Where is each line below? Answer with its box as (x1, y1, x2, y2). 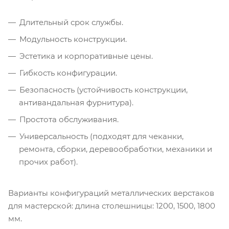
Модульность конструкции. (19, 34, 127, 44)
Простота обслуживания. (19, 114, 119, 124)
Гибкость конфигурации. (19, 67, 117, 78)
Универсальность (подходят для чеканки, (19, 131, 184, 141)
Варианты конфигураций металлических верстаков (8, 188, 214, 198)
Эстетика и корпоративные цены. (19, 51, 153, 61)
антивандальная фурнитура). (19, 97, 133, 107)
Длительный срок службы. (19, 17, 123, 27)
